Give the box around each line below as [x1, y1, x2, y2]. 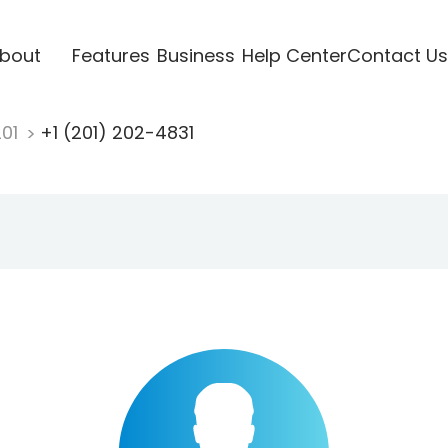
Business [156, 42, 235, 68]
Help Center [241, 42, 347, 68]
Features [71, 42, 150, 68]
